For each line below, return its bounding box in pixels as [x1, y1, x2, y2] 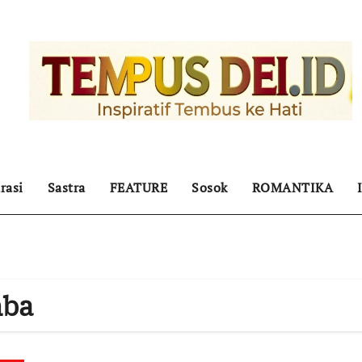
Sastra [47, 179, 86, 196]
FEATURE [109, 179, 167, 196]
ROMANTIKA [251, 179, 333, 196]
